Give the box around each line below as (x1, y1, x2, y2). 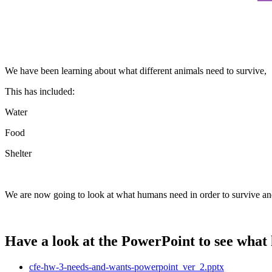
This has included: (5, 86, 75, 97)
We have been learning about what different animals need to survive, (5, 65, 267, 76)
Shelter (5, 148, 32, 158)
